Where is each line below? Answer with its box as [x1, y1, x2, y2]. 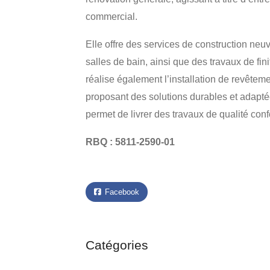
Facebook [102, 187, 139, 196]
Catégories [86, 238, 148, 252]
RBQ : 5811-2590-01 [86, 137, 175, 147]
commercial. [86, 11, 137, 22]
